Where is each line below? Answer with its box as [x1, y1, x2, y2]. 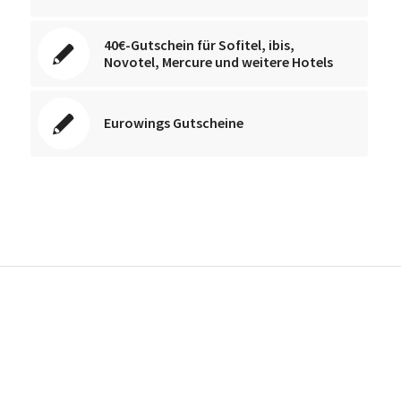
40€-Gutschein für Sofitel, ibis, [103, 35, 294, 54]
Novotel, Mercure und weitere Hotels [103, 52, 333, 71]
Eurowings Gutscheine [103, 113, 243, 132]
